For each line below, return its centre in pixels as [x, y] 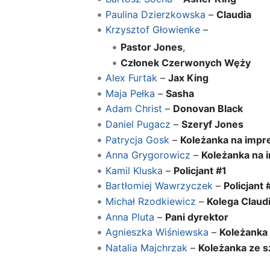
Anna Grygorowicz [148, 155]
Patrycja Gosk [137, 140]
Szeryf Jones [212, 124]
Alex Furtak [131, 78]
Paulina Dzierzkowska [155, 14]
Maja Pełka [130, 93]
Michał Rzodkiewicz [150, 201]
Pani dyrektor [196, 217]
